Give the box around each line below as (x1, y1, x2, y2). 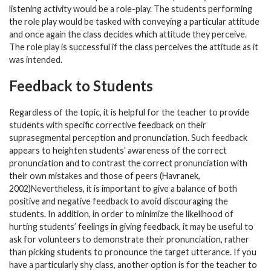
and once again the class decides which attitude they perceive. (9, 28, 247, 39)
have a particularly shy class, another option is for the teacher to (9, 259, 257, 270)
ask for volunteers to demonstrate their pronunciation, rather (9, 233, 249, 244)
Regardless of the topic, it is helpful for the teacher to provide (9, 106, 249, 117)
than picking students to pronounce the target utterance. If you (9, 246, 256, 257)
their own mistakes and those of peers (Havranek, (9, 170, 200, 181)
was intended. (9, 54, 62, 65)
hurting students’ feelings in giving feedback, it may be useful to (9, 221, 253, 232)
